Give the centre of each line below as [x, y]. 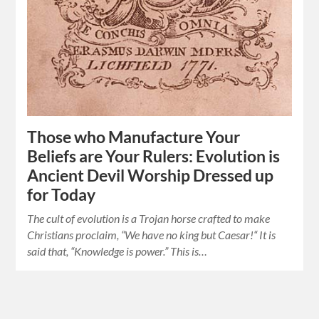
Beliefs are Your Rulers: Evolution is [154, 156]
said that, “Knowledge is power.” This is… [117, 251]
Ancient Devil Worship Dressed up [151, 175]
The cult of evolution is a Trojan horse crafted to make [149, 218]
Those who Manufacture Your [134, 137]
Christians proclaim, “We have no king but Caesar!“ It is [152, 234]
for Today [62, 194]
